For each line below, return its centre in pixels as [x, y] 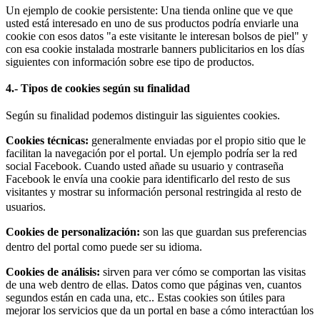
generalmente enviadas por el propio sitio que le [197, 140]
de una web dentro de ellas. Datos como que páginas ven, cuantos [154, 284]
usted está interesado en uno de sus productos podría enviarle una [152, 23]
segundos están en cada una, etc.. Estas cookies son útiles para [145, 297]
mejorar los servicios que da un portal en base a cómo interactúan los [160, 310]
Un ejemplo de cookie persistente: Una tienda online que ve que [149, 10]
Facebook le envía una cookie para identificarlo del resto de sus [148, 179]
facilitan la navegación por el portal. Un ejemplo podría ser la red [151, 153]
